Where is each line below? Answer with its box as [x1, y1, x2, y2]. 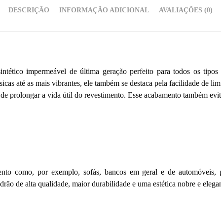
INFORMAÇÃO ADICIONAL [59, 6, 149, 14]
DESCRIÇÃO [8, 6, 49, 14]
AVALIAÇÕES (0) [159, 6, 213, 14]
